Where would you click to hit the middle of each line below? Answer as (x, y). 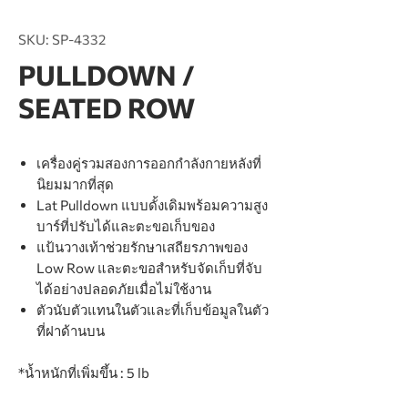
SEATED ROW (107, 107)
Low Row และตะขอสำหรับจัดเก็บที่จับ (149, 268)
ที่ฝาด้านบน (71, 331)
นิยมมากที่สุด (75, 184)
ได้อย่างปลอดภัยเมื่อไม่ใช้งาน (124, 289)
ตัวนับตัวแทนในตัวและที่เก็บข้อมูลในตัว (153, 310)
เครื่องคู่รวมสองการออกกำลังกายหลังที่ (149, 163)
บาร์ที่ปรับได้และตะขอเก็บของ (126, 226)
